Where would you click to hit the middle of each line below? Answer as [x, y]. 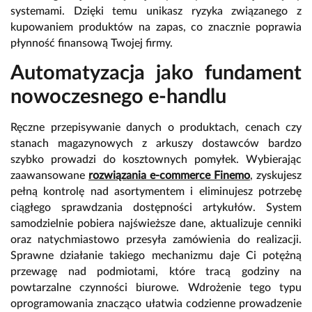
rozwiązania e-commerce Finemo [169, 176]
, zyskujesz [276, 176]
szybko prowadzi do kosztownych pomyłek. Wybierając [156, 160]
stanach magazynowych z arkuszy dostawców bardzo [156, 144]
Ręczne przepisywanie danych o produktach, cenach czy [156, 128]
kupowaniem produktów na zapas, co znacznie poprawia [156, 28]
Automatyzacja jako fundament [156, 74]
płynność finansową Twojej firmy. [92, 44]
